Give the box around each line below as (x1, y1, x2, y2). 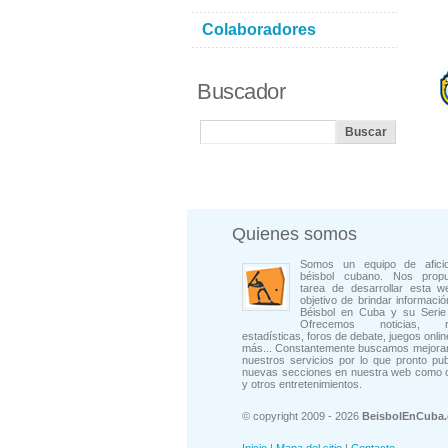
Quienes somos (232, 224, 357, 244)
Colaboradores (202, 21, 316, 38)
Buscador (197, 79, 285, 104)
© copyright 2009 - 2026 (242, 410, 362, 422)
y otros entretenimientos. (242, 378, 362, 390)
